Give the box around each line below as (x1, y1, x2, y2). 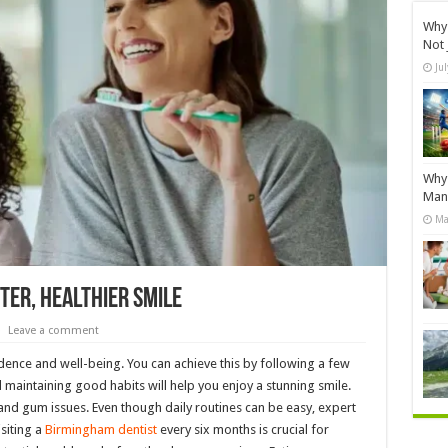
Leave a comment (7, 324, 99, 338)
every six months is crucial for (156, 422, 329, 438)
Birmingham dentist (44, 422, 157, 438)
